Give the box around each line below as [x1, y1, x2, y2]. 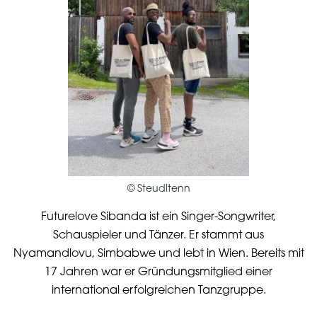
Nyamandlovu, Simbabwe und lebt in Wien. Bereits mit [13, 248, 304, 260]
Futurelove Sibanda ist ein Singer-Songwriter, [41, 212, 276, 224]
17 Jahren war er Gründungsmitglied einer [45, 267, 272, 279]
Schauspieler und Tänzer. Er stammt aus [53, 230, 264, 242]
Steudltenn [137, 184, 190, 195]
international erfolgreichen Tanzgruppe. [51, 285, 266, 297]
